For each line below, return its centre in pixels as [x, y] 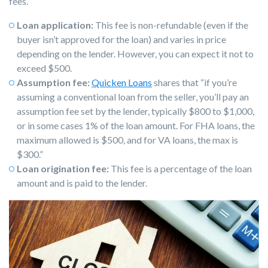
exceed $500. [44, 68]
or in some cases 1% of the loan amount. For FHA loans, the [136, 126]
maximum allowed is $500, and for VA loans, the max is [127, 140]
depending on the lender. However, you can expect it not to [135, 54]
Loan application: [55, 25]
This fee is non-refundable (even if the [171, 25]
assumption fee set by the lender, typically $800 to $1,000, [135, 111]
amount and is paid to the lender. [82, 183]
